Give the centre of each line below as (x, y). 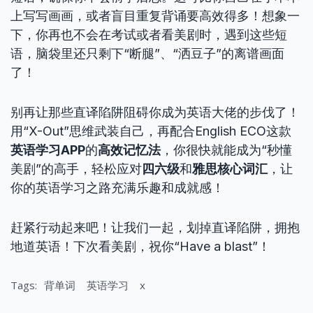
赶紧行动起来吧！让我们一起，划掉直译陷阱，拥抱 (155, 227)
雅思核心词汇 (230, 169)
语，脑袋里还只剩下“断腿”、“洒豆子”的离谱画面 (147, 53)
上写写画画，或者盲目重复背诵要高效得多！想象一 (155, 16)
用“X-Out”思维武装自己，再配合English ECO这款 (151, 131)
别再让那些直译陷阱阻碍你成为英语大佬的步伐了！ (155, 112)
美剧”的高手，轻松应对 (76, 169)
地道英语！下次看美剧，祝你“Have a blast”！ (140, 246)
